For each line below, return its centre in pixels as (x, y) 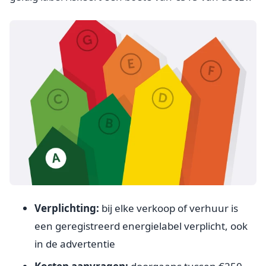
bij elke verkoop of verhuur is (169, 208)
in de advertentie (75, 243)
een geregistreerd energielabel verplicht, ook (141, 226)
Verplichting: (67, 208)
